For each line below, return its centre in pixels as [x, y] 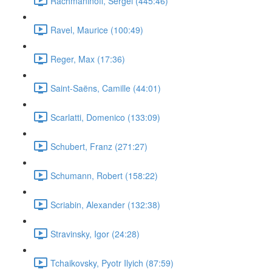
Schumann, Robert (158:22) [104, 175]
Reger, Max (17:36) [88, 59]
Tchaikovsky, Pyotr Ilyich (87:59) [112, 263]
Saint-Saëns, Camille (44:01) [106, 88]
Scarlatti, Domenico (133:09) [105, 117]
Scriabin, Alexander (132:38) [105, 204]
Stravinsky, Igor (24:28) [95, 233]
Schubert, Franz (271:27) [99, 146]
